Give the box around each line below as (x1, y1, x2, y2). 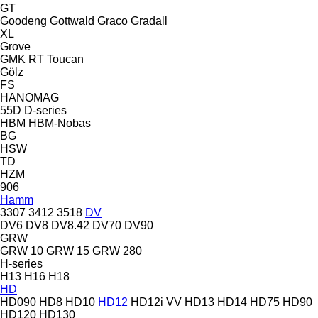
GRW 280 (92, 244, 142, 257)
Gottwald (50, 14, 94, 27)
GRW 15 (46, 244, 89, 257)
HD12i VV (131, 295, 182, 308)
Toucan (47, 53, 84, 65)
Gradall (131, 14, 168, 27)
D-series (24, 104, 67, 116)
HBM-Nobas (28, 116, 91, 129)
